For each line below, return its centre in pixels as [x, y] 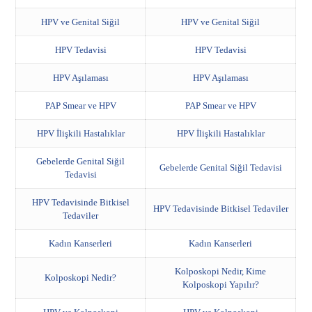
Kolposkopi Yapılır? [220, 284]
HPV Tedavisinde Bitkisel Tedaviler [220, 209]
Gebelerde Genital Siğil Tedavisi [220, 167]
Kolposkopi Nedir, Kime [221, 271]
